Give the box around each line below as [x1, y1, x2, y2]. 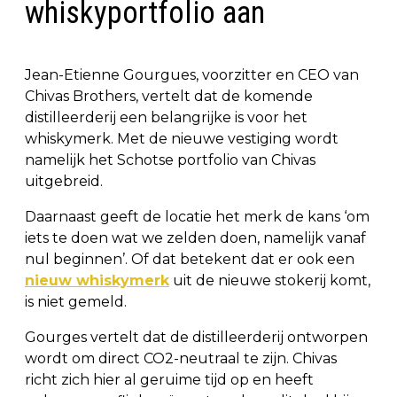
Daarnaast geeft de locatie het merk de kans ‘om [25, 207, 370, 225]
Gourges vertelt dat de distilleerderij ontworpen [25, 328, 368, 346]
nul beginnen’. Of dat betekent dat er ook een [25, 250, 354, 268]
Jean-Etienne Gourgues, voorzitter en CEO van [25, 66, 359, 83]
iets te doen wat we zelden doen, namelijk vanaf [25, 229, 366, 246]
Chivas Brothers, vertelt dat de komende [25, 87, 313, 105]
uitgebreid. [25, 172, 103, 190]
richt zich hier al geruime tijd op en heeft [25, 370, 314, 388]
